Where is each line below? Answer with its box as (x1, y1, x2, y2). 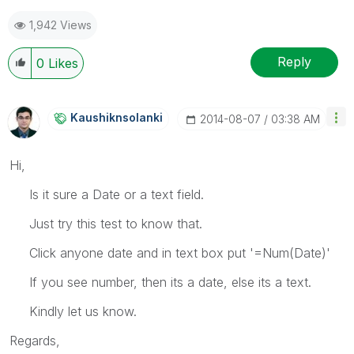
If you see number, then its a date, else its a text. (9, 273, 311, 290)
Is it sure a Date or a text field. (9, 186, 204, 202)
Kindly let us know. (9, 303, 137, 319)
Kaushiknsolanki (70, 110, 163, 124)
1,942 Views (29, 17, 92, 32)
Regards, (9, 332, 60, 348)
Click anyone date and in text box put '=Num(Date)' (9, 244, 330, 261)
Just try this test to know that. (9, 215, 202, 232)
